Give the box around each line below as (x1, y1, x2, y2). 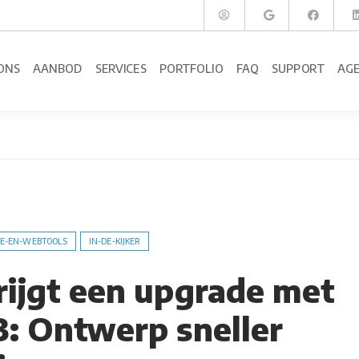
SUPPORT (272, 61, 325, 76)
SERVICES (95, 61, 147, 76)
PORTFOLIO (159, 61, 224, 76)
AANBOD (33, 61, 83, 76)
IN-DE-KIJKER (89, 236, 140, 246)
